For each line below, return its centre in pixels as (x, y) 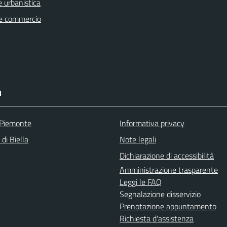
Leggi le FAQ (141, 182)
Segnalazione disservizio (160, 194)
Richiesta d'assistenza (157, 218)
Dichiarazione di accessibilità (167, 155)
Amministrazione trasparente (169, 169)
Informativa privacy (152, 123)
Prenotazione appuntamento (168, 206)
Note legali (138, 139)
